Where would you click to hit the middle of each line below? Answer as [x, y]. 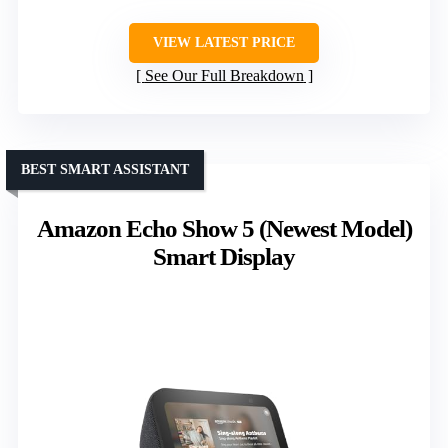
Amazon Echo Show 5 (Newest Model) [224, 228]
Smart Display [224, 256]
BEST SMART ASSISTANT [105, 169]
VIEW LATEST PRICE [224, 42]
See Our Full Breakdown [224, 75]
